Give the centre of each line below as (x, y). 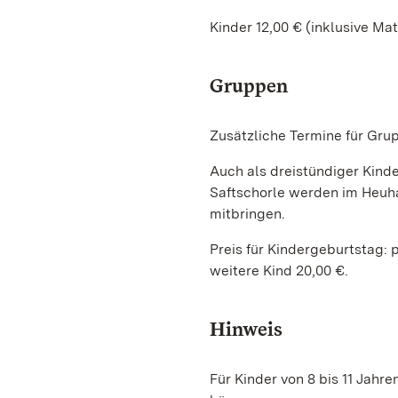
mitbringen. (247, 214)
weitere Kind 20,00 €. (279, 271)
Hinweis (246, 329)
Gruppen (249, 85)
